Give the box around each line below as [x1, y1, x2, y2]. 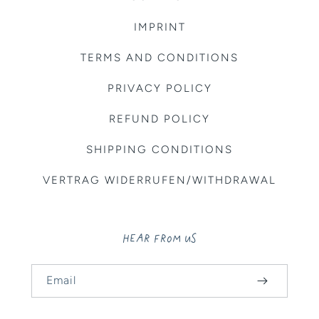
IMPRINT [133, 21, 186, 34]
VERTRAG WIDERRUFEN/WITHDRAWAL [43, 174, 276, 187]
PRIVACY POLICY [107, 82, 212, 95]
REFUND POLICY [109, 113, 210, 126]
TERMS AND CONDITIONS [80, 51, 239, 65]
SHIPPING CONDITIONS [86, 143, 233, 157]
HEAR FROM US [122, 228, 197, 247]
